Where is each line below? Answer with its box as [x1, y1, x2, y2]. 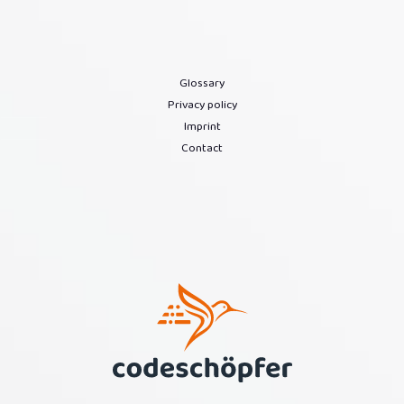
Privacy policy [167, 95, 237, 115]
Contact [181, 138, 223, 158]
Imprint [183, 116, 221, 136]
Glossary [179, 73, 225, 93]
